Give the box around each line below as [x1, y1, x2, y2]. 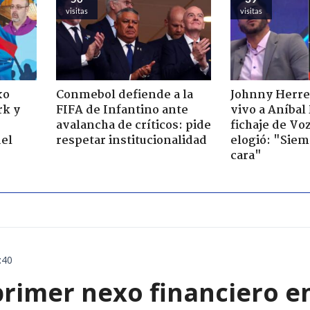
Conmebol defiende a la [55, 86, 193, 105]
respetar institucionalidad [55, 131, 207, 151]
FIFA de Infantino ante [55, 101, 188, 120]
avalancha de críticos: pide [55, 116, 211, 136]
